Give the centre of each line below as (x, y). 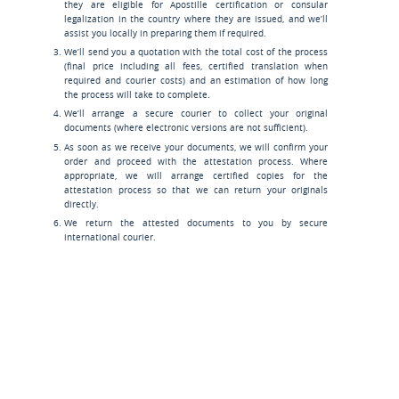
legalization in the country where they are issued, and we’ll (196, 19)
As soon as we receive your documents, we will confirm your (196, 147)
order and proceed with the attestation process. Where (196, 161)
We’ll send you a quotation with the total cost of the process (196, 52)
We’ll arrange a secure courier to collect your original (196, 114)
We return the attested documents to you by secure (196, 222)
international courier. (110, 236)
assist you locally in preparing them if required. (166, 33)
